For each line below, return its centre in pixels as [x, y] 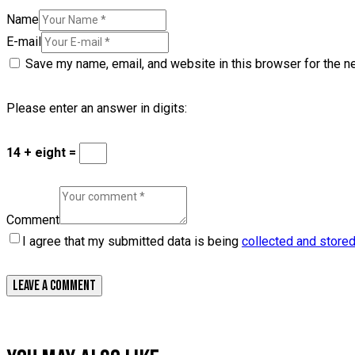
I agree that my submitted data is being [132, 242]
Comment [33, 220]
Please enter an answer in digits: [97, 108]
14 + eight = [43, 152]
